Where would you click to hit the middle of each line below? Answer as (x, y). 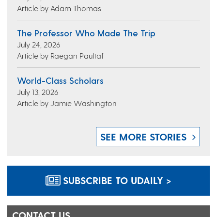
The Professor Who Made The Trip (86, 33)
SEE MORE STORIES (143, 137)
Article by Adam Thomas (59, 8)
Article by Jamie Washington (67, 103)
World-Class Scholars (60, 80)
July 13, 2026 (38, 92)
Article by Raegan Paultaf (61, 56)
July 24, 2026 (39, 45)
